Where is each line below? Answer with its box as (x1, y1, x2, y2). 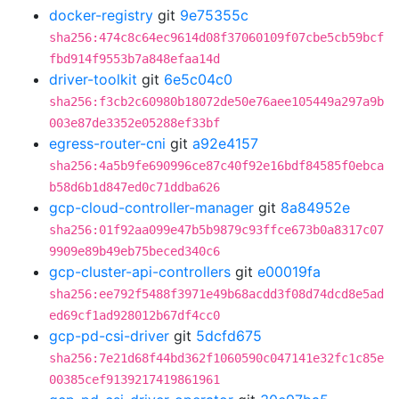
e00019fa (257, 263, 321, 281)
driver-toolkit (49, 70, 137, 88)
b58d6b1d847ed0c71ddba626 (49, 180, 220, 194)
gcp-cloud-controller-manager (49, 199, 254, 216)
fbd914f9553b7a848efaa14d (49, 52, 220, 66)
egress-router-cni (49, 134, 166, 152)
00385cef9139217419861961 (49, 372, 220, 387)
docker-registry (49, 6, 153, 24)
